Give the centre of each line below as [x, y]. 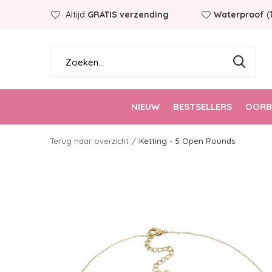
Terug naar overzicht [89, 141]
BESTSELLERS [202, 106]
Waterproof [239, 15]
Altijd [75, 15]
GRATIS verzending [128, 15]
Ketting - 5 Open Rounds [187, 141]
